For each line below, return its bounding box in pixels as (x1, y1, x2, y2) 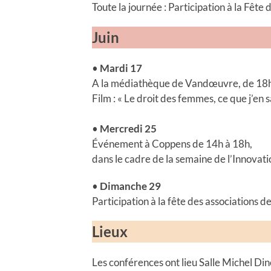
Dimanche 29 (100, 179, 161, 192)
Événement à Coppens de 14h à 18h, (92, 137, 252, 150)
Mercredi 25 (100, 122, 157, 135)
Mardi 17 (100, 61, 142, 74)
